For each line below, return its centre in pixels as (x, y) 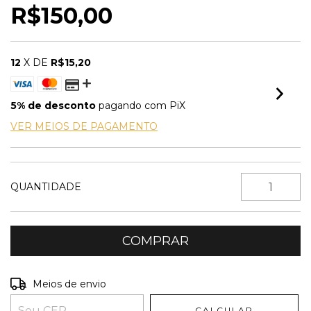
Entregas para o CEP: (62, 283)
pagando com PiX (141, 106)
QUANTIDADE (46, 187)
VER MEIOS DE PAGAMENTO (84, 126)
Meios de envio (70, 284)
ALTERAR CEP (261, 282)
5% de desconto (53, 106)
